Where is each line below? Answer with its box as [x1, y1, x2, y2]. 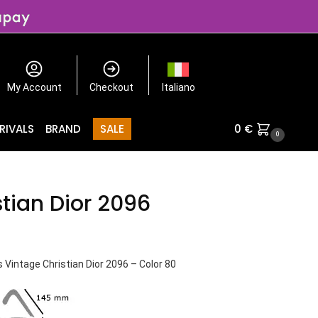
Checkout [89, 81, 134, 93]
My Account [6, 81, 62, 93]
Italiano [161, 81, 195, 93]
